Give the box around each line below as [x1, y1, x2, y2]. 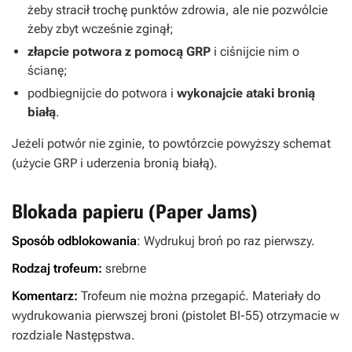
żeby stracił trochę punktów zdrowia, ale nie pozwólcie [27, 2, 328, 17]
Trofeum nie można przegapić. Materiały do [81, 288, 321, 303]
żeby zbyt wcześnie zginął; [27, 20, 174, 36]
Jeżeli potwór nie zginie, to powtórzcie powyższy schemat [12, 135, 331, 151]
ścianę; [27, 62, 68, 78]
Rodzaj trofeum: [12, 260, 105, 276]
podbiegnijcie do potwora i [27, 85, 177, 101]
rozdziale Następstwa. [12, 327, 135, 343]
